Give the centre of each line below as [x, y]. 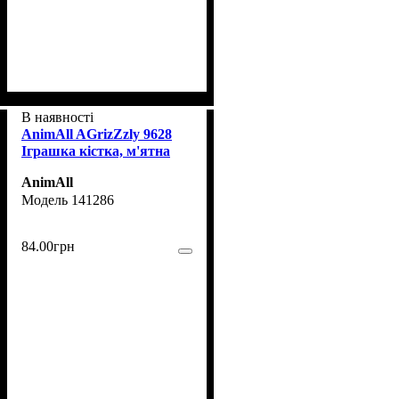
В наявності [57, 117]
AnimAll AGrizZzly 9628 [97, 134]
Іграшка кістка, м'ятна [96, 151]
